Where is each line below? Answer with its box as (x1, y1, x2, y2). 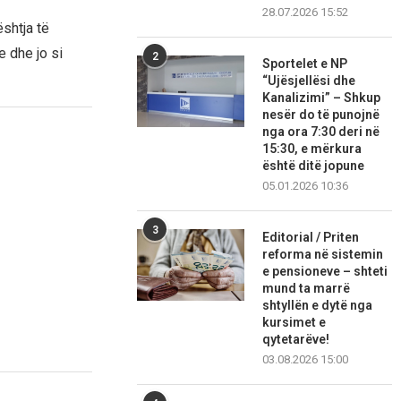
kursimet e (262, 315, 327, 330)
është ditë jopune (262, 158, 365, 174)
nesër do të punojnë (262, 107, 380, 123)
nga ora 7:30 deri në (262, 124, 380, 140)
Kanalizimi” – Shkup (262, 90, 381, 106)
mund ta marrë (262, 281, 351, 296)
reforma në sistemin (262, 247, 384, 262)
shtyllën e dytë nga (262, 298, 373, 313)
